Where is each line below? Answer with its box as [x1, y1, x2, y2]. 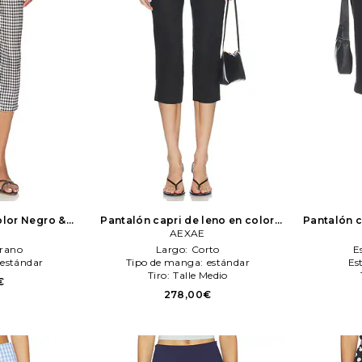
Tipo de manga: [125, 255, 206, 268]
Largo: [156, 242, 191, 255]
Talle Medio [173, 268, 228, 281]
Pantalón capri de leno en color [100, 213, 275, 226]
